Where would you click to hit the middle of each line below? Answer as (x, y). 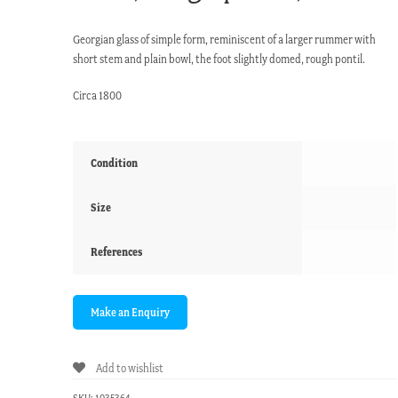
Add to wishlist (130, 368)
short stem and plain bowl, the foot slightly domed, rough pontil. (219, 59)
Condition (115, 163)
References (117, 252)
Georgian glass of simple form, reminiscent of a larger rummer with (225, 39)
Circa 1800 (98, 96)
